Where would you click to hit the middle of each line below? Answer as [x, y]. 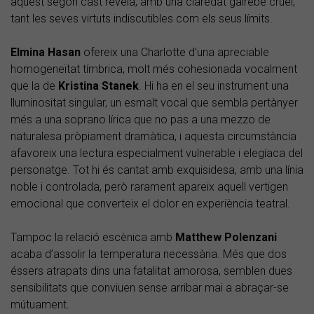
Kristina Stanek [98, 86]
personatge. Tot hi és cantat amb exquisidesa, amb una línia [157, 170]
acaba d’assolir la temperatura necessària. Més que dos [149, 254]
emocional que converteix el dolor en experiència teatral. [150, 204]
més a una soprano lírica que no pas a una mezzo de [141, 120]
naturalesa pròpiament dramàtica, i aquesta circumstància [153, 137]
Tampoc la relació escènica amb [93, 238]
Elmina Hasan [46, 53]
